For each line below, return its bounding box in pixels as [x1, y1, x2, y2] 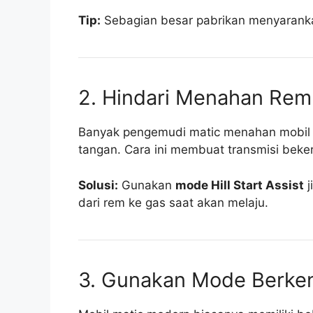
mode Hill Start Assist [175, 177, 304, 192]
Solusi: [78, 177, 118, 192]
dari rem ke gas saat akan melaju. [78, 195, 268, 210]
